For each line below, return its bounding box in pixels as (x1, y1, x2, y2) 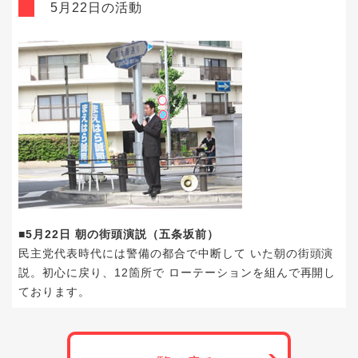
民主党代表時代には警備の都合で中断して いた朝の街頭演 (18, 247, 334, 260)
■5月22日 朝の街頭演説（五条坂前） (18, 228, 219, 241)
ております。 (18, 285, 90, 298)
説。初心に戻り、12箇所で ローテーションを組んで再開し (18, 266, 336, 279)
